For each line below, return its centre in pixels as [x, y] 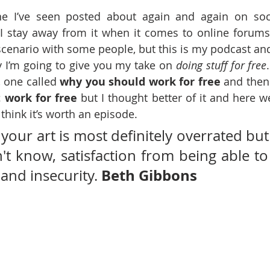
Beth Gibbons [149, 175]
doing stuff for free [221, 65]
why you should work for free [142, 82]
